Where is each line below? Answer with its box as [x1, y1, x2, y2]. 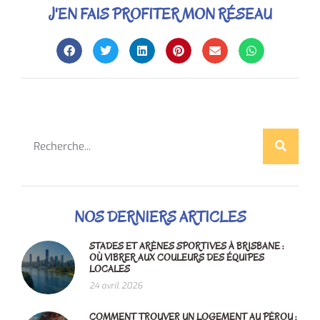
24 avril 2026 [89, 279, 142, 291]
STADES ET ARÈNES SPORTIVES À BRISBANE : [89, 239, 284, 253]
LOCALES [89, 261, 130, 276]
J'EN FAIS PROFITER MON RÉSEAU [48, 4, 272, 24]
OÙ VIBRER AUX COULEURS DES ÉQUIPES [89, 250, 264, 264]
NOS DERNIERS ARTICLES [74, 206, 246, 227]
